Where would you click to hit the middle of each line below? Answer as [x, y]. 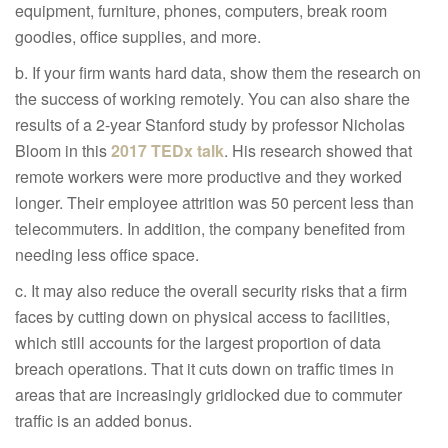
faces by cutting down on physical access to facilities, [202, 316]
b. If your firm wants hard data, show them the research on [218, 72]
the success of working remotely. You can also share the [212, 98]
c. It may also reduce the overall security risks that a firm [211, 290]
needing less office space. [107, 254]
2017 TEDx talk [167, 150]
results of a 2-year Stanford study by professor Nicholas [210, 124]
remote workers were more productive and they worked [208, 176]
